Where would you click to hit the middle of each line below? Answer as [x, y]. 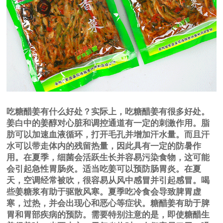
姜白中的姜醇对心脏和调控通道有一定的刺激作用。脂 [108, 123]
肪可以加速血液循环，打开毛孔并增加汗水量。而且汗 [108, 134]
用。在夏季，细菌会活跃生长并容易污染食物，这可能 [108, 157]
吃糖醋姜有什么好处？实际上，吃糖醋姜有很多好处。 [108, 111]
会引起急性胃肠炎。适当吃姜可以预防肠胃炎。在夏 [104, 169]
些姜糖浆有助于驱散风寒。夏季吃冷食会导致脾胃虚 [104, 192]
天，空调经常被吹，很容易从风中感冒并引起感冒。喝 [108, 180]
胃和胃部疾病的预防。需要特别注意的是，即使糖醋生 [108, 215]
